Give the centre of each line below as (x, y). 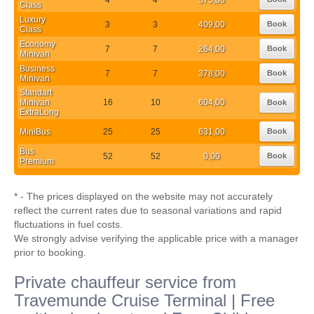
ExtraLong (39, 112)
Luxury (33, 19)
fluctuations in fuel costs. (68, 224)
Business (37, 68)
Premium (37, 161)
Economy (37, 44)
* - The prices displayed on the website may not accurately (143, 196)
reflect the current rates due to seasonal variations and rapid (148, 210)
